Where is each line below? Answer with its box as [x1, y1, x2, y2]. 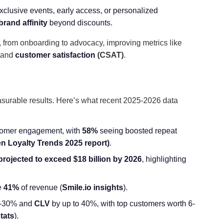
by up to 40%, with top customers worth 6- [50, 199, 195, 208]
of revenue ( [19, 183, 62, 192]
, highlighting [142, 155, 186, 163]
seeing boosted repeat [98, 127, 177, 135]
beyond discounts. [47, 19, 112, 27]
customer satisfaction [15, 51, 95, 59]
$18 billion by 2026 [71, 155, 142, 163]
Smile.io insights [62, 183, 123, 192]
